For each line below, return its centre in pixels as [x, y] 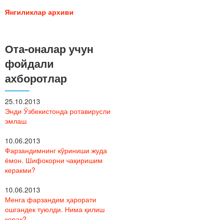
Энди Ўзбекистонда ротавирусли [58, 111]
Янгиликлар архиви [39, 12]
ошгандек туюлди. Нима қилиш [55, 209]
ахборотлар [36, 78]
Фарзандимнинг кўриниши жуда [56, 150]
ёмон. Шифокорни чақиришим [54, 160]
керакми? [20, 170]
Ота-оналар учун [49, 48]
